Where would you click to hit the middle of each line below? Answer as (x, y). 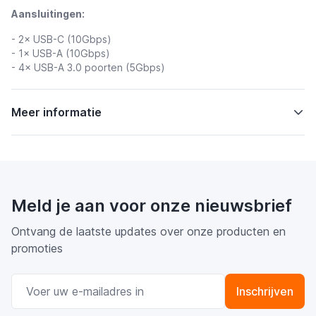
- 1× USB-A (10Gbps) (61, 53)
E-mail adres (189, 281)
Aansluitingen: (48, 14)
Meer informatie (56, 112)
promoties (37, 248)
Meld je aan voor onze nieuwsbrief (152, 206)
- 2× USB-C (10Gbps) (61, 39)
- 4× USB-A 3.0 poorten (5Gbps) (88, 67)
